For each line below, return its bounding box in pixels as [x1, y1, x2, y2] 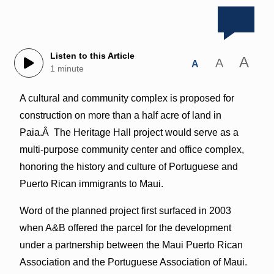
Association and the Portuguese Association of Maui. [19, 256, 247, 267]
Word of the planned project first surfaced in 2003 [19, 205, 231, 216]
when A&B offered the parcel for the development [19, 222, 231, 233]
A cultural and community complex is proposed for [19, 92, 234, 103]
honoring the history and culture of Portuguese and [19, 161, 238, 172]
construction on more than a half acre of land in [19, 109, 221, 120]
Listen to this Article [50, 51, 135, 61]
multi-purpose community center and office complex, [19, 144, 244, 155]
